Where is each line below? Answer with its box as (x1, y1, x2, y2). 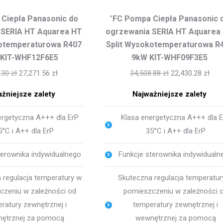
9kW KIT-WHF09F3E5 (131, 53, 208, 63)
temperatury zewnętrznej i (133, 200, 219, 210)
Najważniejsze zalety (132, 90, 207, 99)
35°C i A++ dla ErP (145, 126, 206, 136)
